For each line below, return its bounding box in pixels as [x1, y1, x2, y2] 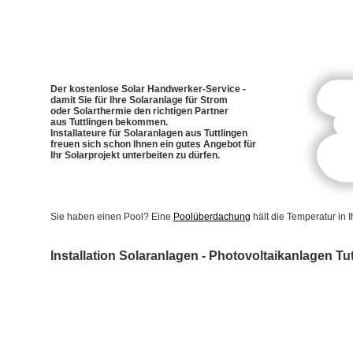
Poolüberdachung [173, 211, 251, 222]
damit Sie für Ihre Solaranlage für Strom [50, 95, 228, 106]
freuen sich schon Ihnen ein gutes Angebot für [50, 139, 256, 150]
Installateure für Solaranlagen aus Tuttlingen [50, 128, 247, 139]
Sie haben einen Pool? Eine [50, 211, 173, 222]
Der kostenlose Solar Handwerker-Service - [50, 84, 246, 95]
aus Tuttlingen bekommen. [50, 117, 168, 128]
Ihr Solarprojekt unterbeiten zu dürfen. [50, 150, 220, 161]
